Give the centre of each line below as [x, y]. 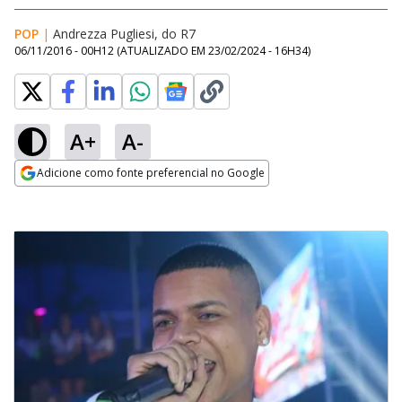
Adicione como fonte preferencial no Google [151, 173]
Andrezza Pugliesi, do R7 [124, 34]
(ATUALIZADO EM [162, 51]
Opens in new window [87, 197]
